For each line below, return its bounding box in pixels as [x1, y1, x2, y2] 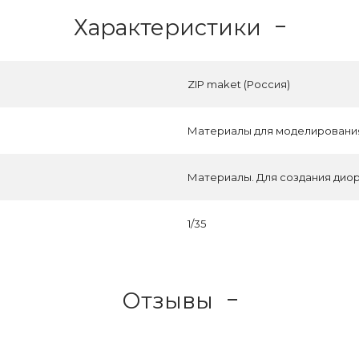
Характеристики [74, 13, 261, 41]
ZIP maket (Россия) [188, 78, 290, 91]
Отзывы [122, 286, 213, 314]
